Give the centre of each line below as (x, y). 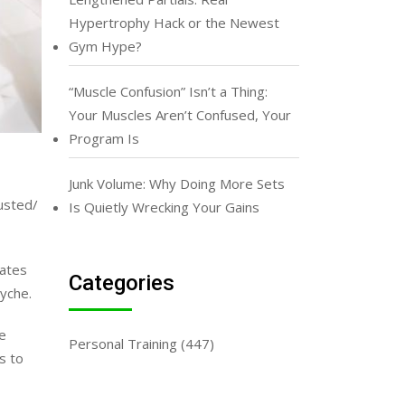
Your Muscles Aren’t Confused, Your (180, 115)
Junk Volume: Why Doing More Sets (177, 184)
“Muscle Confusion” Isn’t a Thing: (168, 91)
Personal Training (123, 344)
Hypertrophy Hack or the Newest (174, 23)
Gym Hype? (105, 46)
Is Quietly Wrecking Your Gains (164, 207)
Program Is (104, 138)
